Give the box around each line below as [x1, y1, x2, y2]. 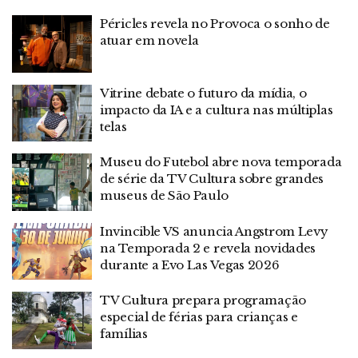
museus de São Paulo [100, 188, 229, 203]
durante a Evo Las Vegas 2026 [100, 257, 280, 272]
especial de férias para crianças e [100, 309, 298, 324]
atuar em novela [100, 33, 199, 48]
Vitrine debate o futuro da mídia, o [100, 85, 307, 101]
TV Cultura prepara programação [100, 292, 306, 308]
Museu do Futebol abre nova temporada [100, 154, 342, 169]
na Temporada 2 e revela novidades [100, 240, 316, 256]
